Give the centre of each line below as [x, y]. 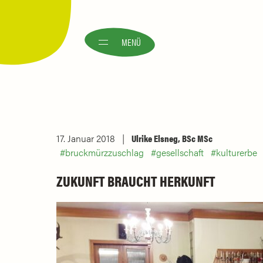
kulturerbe [237, 152]
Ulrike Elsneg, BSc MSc [172, 138]
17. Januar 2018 [86, 138]
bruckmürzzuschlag [104, 152]
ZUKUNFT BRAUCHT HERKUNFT [136, 181]
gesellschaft [180, 152]
